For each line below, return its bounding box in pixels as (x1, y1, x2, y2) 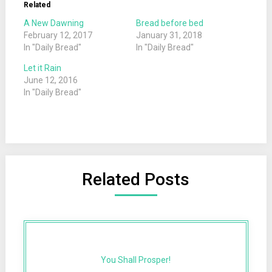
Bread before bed (135, 18, 203, 28)
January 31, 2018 (135, 30, 202, 40)
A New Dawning (23, 18, 84, 28)
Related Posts (82, 169, 190, 189)
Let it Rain (23, 63, 61, 73)
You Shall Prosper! (101, 254, 171, 265)
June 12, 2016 (23, 75, 78, 85)
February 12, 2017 (23, 30, 92, 40)
